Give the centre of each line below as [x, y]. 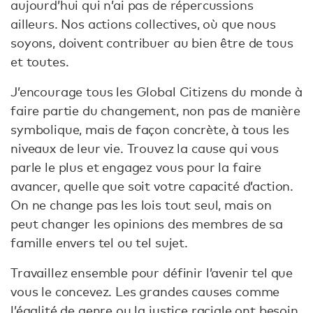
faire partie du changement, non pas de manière [155, 111]
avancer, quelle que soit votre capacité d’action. [152, 186]
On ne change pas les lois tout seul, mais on [141, 205]
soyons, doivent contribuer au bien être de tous [152, 43]
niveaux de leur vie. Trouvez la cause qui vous [145, 148]
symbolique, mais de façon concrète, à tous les [150, 130]
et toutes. [40, 62]
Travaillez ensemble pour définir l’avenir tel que [152, 273]
